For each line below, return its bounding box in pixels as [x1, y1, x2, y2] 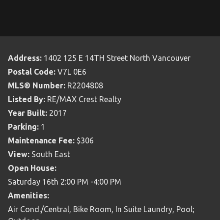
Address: [8, 54, 42, 62]
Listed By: [8, 95, 45, 104]
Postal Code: [8, 67, 55, 76]
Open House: [8, 164, 56, 172]
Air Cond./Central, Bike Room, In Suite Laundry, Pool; [8, 205, 194, 214]
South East [31, 150, 70, 159]
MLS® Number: [8, 81, 65, 90]
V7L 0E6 [57, 67, 86, 76]
